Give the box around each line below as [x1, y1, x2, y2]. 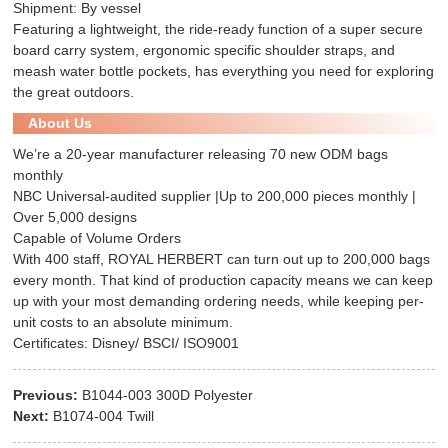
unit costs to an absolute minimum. [13, 314, 234, 331]
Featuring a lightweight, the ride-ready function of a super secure [13, 21, 424, 38]
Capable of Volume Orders [13, 230, 182, 247]
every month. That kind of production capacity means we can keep [13, 272, 434, 289]
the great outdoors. [13, 84, 135, 101]
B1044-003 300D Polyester [82, 387, 254, 404]
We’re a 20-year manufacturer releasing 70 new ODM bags [13, 146, 389, 163]
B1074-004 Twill [53, 408, 155, 425]
